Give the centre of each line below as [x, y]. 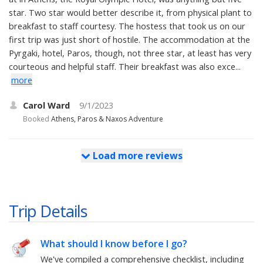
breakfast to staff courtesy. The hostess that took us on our [127, 26]
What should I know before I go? [114, 243]
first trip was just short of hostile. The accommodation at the [129, 39]
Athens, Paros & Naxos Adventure [107, 119]
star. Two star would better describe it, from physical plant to [130, 12]
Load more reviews [136, 155]
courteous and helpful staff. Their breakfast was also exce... [125, 66]
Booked [36, 119]
